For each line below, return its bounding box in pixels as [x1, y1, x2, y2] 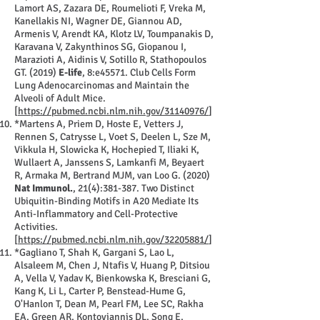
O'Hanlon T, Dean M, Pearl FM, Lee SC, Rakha [14, 298, 204, 310]
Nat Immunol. [14, 182, 73, 194]
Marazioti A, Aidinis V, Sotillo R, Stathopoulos [14, 54, 206, 66]
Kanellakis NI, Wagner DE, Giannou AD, [14, 15, 182, 27]
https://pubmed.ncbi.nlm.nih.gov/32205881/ [18, 234, 209, 246]
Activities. [14, 221, 60, 233]
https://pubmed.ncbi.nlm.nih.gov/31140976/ [18, 105, 209, 117]
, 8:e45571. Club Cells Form [82, 66, 196, 79]
